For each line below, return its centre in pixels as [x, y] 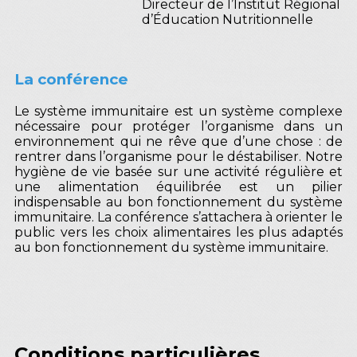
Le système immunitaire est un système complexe [178, 111]
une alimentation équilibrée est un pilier [178, 186]
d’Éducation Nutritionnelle [228, 20]
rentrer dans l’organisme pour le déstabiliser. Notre [178, 156]
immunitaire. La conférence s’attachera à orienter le [178, 217]
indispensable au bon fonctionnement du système [178, 202]
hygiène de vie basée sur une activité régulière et [178, 171]
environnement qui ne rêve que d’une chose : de [178, 141]
